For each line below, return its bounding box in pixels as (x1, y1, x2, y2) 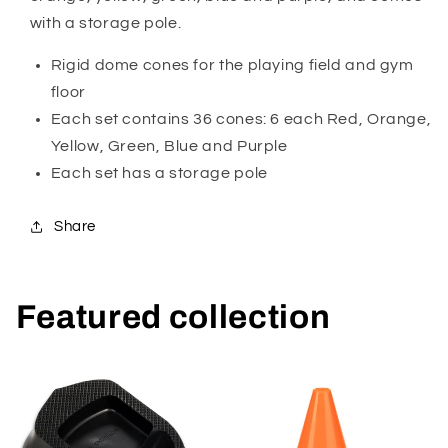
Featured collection (15, 298, 331, 335)
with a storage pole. (29, 14, 182, 31)
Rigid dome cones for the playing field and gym (50, 57, 414, 74)
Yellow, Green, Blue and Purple (50, 138, 288, 155)
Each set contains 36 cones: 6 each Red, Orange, (50, 111, 432, 128)
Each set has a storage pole (50, 165, 268, 182)
